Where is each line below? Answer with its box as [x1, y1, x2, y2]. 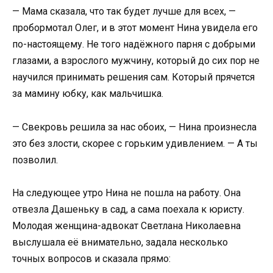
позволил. [12, 154, 58, 166]
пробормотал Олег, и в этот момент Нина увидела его [12, 22, 258, 34]
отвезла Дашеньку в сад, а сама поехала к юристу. [12, 203, 244, 215]
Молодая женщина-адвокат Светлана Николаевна [12, 219, 241, 232]
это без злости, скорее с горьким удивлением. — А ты [12, 137, 258, 149]
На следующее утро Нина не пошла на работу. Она [12, 186, 241, 199]
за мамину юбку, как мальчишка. [12, 88, 163, 100]
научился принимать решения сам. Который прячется [12, 71, 255, 83]
